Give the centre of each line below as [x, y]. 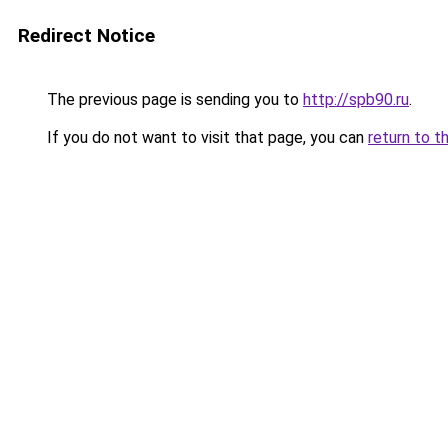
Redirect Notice [86, 35]
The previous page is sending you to [173, 99]
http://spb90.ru [356, 99]
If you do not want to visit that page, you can [205, 137]
